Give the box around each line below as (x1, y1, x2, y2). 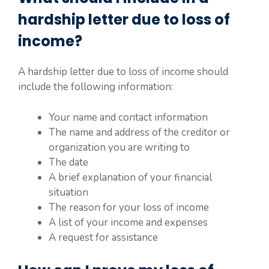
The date (49, 155, 88, 169)
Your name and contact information (49, 110, 208, 124)
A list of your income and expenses (49, 215, 208, 229)
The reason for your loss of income (49, 200, 209, 214)
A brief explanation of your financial (49, 170, 212, 184)
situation (49, 185, 88, 199)
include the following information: (18, 80, 173, 94)
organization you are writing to (49, 140, 190, 154)
